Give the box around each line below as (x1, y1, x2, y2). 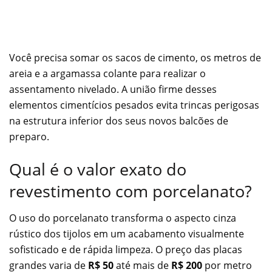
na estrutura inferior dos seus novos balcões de (9, 114, 228, 128)
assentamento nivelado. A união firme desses (9, 83, 217, 97)
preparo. (9, 130, 49, 144)
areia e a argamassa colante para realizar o (9, 67, 206, 81)
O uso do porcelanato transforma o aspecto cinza (9, 211, 236, 225)
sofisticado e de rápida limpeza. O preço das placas (9, 243, 242, 257)
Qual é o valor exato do (9, 157, 186, 180)
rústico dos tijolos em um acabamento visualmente (9, 227, 244, 241)
